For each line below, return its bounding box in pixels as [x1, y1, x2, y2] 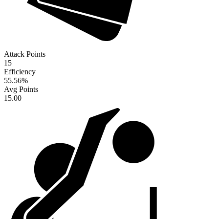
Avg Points [4, 85, 38, 94]
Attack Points [4, 50, 45, 59]
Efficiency [4, 67, 36, 76]
